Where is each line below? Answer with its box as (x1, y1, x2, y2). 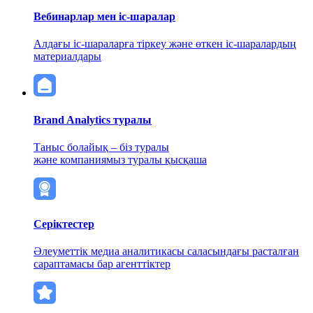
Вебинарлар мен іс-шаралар (34, 10, 175, 22)
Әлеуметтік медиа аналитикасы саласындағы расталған (34, 245, 299, 257)
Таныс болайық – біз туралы (34, 141, 169, 154)
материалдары (34, 50, 101, 62)
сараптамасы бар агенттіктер (34, 257, 170, 270)
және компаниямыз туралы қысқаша (34, 154, 207, 166)
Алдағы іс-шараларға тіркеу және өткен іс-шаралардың (34, 37, 296, 50)
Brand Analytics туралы (34, 114, 152, 126)
